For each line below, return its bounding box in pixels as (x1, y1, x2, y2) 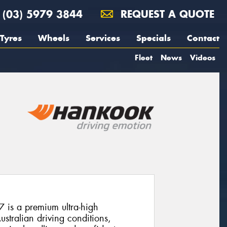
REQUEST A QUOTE (117, 8, 214, 20)
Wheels (38, 32, 69, 44)
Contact (187, 32, 219, 44)
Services (86, 32, 120, 44)
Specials (136, 32, 171, 44)
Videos (190, 53, 215, 62)
